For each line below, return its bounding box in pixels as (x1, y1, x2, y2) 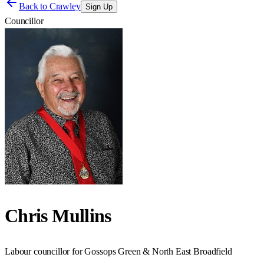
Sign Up (85, 2, 113, 11)
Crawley (49, 1, 81, 11)
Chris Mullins (5, 205, 111, 227)
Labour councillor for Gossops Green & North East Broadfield (5, 246, 232, 256)
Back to (19, 1, 49, 11)
